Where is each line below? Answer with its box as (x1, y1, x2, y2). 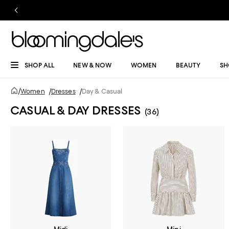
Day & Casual (81, 87, 123, 95)
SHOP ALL (25, 61, 54, 69)
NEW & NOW (73, 61, 112, 69)
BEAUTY (175, 61, 201, 69)
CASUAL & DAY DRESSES (10, 103, 141, 118)
